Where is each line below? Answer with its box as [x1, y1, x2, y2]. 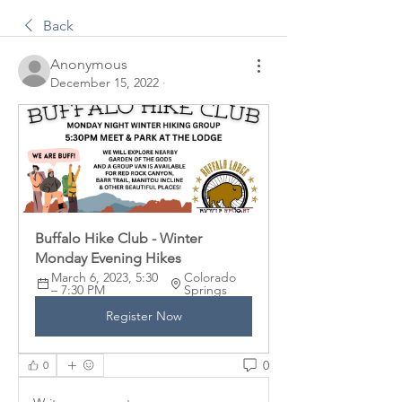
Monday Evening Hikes [35, 249, 181, 267]
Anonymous [50, 56, 127, 73]
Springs [183, 282, 227, 298]
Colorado [183, 269, 236, 285]
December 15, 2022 [50, 74, 159, 91]
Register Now [105, 308, 182, 324]
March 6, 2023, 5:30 [51, 269, 158, 285]
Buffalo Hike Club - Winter [35, 230, 202, 247]
